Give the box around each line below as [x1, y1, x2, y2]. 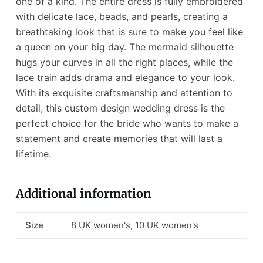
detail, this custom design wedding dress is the [15, 102, 225, 114]
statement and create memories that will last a [15, 132, 222, 144]
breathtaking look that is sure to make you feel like [15, 25, 243, 38]
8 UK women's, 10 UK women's [71, 219, 198, 231]
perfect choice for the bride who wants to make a [15, 117, 238, 129]
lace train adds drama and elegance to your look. [15, 71, 235, 83]
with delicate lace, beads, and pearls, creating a [15, 10, 228, 22]
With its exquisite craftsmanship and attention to [15, 86, 232, 99]
